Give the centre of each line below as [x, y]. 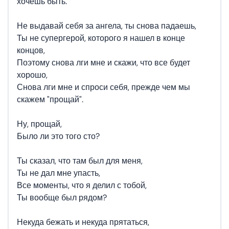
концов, [31, 50]
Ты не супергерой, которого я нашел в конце [101, 38]
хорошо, [32, 75]
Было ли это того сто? [58, 136]
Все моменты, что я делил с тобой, [82, 185]
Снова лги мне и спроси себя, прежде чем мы [104, 87]
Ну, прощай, [39, 124]
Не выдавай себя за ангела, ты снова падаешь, [107, 26]
